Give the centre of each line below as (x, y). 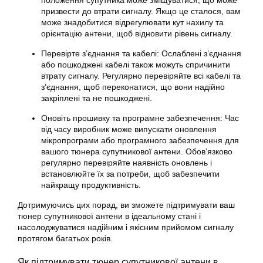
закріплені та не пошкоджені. (97, 98)
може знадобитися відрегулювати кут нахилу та (132, 23)
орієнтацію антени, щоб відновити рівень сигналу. (137, 34)
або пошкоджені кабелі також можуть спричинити (136, 65)
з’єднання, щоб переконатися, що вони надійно (133, 87)
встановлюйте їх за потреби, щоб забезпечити (130, 174)
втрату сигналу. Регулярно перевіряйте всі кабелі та (141, 76)
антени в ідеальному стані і (147, 216)
